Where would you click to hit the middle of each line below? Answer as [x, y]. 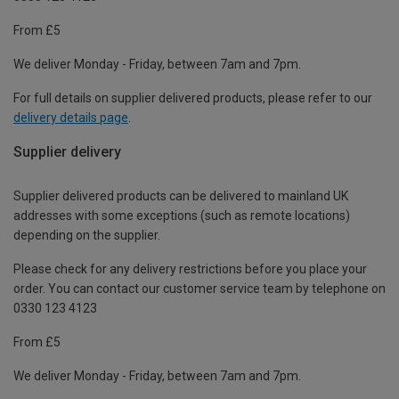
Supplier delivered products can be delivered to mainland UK [181, 196]
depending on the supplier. [87, 236]
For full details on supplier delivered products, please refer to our [193, 98]
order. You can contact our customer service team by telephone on [199, 289]
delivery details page [71, 117]
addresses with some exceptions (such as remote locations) [182, 216]
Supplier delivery [67, 151]
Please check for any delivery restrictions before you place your [190, 269]
